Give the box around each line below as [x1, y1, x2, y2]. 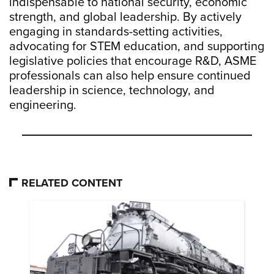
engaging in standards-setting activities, [9, 24, 223, 39]
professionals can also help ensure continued [9, 68, 251, 83]
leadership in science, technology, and [9, 83, 215, 98]
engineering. [9, 98, 83, 113]
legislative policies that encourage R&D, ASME [9, 54, 256, 68]
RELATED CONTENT [21, 176, 122, 190]
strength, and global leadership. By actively [9, 10, 242, 24]
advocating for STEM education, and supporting [9, 39, 264, 54]
